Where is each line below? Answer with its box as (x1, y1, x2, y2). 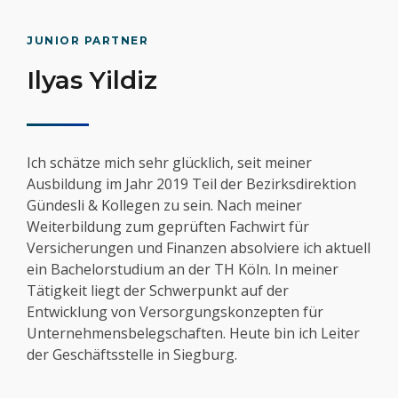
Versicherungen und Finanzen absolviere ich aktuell (27, 238, 370, 259)
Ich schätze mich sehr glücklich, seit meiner (27, 153, 312, 173)
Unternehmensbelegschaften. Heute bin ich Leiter (27, 323, 360, 344)
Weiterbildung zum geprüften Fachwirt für (27, 217, 309, 237)
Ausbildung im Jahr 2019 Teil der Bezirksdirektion (27, 174, 356, 195)
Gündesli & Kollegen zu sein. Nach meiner (27, 195, 302, 216)
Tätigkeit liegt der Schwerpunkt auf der (27, 281, 289, 301)
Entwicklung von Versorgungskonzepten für (27, 302, 323, 322)
